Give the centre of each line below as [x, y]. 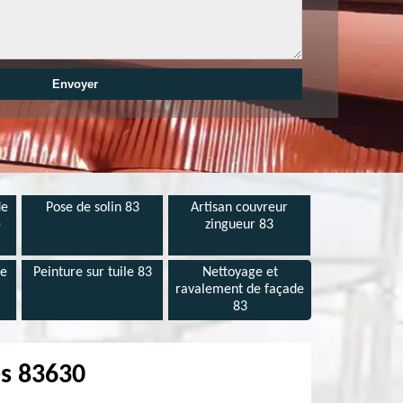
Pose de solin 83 [92, 208]
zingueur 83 [240, 225]
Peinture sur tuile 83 [92, 273]
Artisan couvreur [240, 208]
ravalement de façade [240, 290]
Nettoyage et [240, 273]
